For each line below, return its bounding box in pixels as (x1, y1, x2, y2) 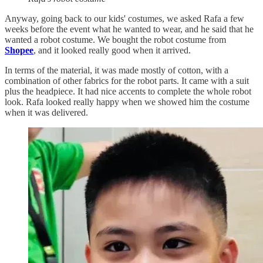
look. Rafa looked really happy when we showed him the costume (5, 96, 249, 107)
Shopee (5, 45, 33, 55)
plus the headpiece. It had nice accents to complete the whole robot (5, 86, 251, 96)
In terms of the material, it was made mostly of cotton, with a (5, 65, 228, 75)
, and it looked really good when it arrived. (33, 45, 193, 55)
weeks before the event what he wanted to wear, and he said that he (5, 23, 254, 34)
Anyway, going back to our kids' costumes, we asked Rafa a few (5, 13, 244, 23)
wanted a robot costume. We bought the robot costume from (5, 34, 226, 45)
